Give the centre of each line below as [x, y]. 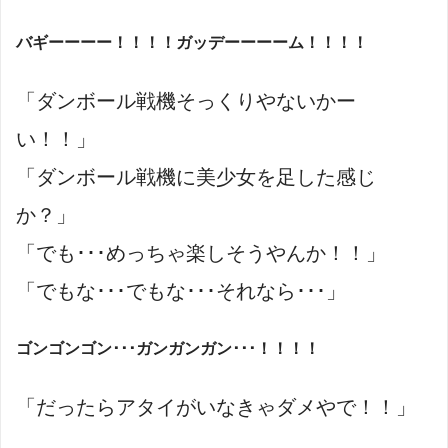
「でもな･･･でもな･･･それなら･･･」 [181, 291]
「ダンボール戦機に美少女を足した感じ [196, 177]
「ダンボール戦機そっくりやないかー [186, 101]
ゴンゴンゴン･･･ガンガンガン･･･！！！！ [168, 349]
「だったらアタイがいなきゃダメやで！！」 [216, 407]
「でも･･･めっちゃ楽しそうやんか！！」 [201, 253]
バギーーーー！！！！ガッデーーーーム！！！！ [192, 43]
